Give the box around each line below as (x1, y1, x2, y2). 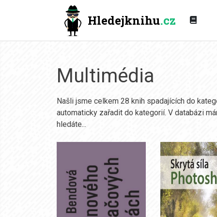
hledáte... (57, 120, 86, 129)
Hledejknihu (88, 13, 160, 28)
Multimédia (57, 64, 155, 87)
